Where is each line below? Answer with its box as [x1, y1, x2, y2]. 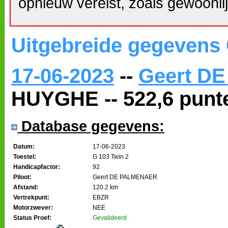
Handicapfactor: [13, 163, 60, 170]
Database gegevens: [17, 118, 164, 134]
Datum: [13, 142, 35, 150]
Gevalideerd [93, 214, 127, 221]
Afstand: [13, 183, 38, 191]
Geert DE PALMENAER [93, 173, 157, 181]
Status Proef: [13, 214, 51, 221]
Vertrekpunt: [13, 193, 49, 201]
